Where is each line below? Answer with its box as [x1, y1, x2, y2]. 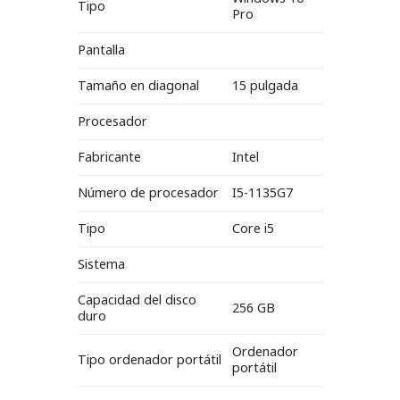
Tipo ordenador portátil [77, 351, 221, 369]
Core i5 [232, 220, 275, 237]
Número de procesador [77, 184, 219, 202]
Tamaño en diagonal [77, 77, 199, 95]
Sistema [77, 255, 125, 273]
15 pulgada [232, 77, 299, 95]
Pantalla [77, 41, 125, 59]
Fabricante [77, 148, 141, 166]
